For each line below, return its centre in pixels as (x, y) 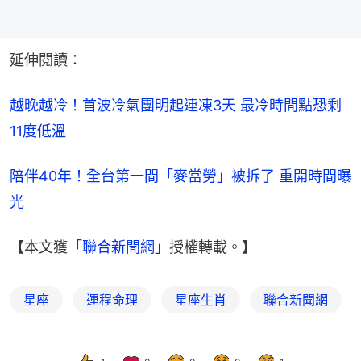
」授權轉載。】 (205, 247)
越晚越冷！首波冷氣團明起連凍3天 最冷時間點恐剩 (176, 105)
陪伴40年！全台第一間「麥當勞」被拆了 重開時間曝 (180, 176)
